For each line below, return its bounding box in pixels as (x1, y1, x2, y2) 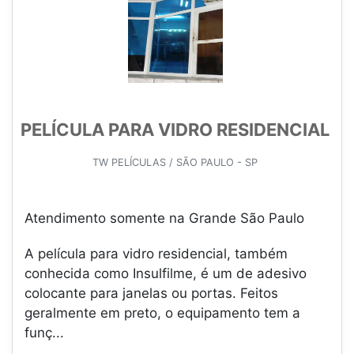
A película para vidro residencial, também (24, 246, 288, 262)
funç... (24, 325, 64, 341)
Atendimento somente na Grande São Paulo (24, 210, 304, 227)
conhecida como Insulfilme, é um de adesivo (24, 265, 307, 282)
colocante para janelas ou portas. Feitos (24, 285, 278, 302)
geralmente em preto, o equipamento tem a (24, 305, 300, 322)
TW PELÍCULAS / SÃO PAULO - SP (92, 156, 258, 169)
